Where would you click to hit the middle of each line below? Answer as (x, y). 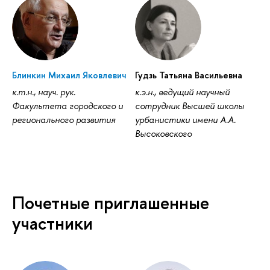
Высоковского (163, 134)
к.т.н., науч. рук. (44, 92)
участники (52, 224)
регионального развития (64, 120)
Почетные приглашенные (111, 203)
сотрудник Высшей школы (189, 106)
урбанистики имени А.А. (185, 120)
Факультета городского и (67, 106)
